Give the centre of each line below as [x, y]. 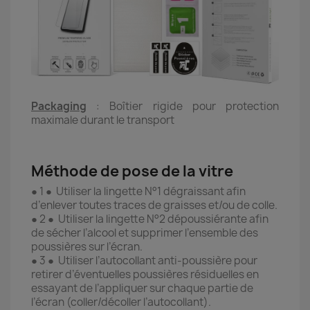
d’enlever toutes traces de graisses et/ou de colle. [154, 206]
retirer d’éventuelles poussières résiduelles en [145, 275]
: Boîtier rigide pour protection [183, 107]
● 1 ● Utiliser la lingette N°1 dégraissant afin [138, 192]
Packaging [59, 107]
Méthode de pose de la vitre [132, 172]
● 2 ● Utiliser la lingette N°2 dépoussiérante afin [150, 219]
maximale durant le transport [103, 120]
